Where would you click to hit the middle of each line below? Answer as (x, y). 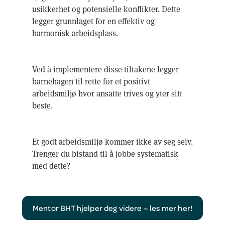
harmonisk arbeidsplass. (75, 33)
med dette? (51, 165)
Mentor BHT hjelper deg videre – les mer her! (113, 208)
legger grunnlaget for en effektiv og (93, 21)
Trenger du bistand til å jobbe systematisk (105, 153)
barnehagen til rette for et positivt (91, 81)
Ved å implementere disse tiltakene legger (105, 69)
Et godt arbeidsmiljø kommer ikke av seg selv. (113, 141)
